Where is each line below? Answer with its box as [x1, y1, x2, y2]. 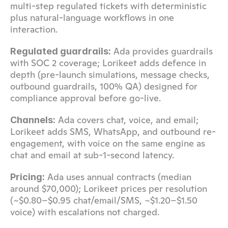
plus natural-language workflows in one [10, 12, 174, 23]
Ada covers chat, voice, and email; [55, 114, 198, 126]
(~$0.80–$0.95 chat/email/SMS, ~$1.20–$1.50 [10, 194, 197, 206]
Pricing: [10, 172, 45, 182]
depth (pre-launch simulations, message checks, [10, 69, 210, 80]
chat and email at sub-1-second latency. [10, 149, 174, 161]
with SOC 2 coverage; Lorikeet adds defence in [10, 57, 206, 69]
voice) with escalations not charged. [10, 206, 159, 218]
